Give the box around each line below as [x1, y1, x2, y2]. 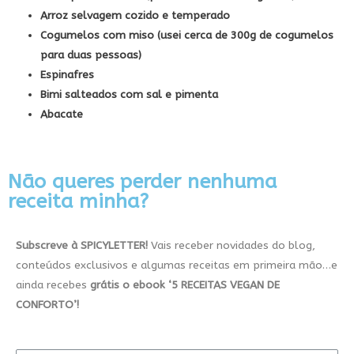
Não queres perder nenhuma [8, 169, 277, 194]
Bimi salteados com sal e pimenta [40, 88, 219, 102]
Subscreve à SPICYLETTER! [16, 238, 148, 252]
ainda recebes [16, 277, 90, 292]
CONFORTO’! [16, 297, 79, 311]
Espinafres [40, 68, 95, 82]
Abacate [40, 107, 84, 122]
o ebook [122, 277, 165, 292]
